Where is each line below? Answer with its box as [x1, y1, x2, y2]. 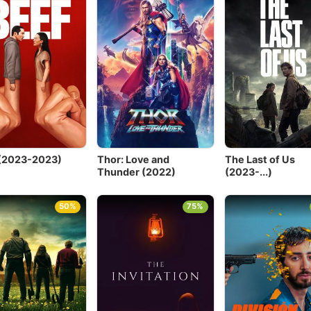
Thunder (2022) [97, 166, 176, 178]
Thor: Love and [97, 153, 170, 166]
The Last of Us [224, 153, 295, 166]
